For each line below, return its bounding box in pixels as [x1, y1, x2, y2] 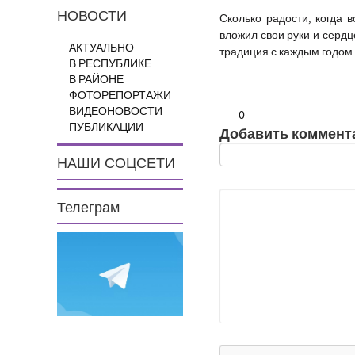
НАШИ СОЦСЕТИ [57, 156, 175, 171]
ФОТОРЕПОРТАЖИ [69, 89, 171, 103]
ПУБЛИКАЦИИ [69, 120, 143, 135]
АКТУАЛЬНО [69, 41, 134, 55]
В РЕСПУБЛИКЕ [69, 57, 151, 71]
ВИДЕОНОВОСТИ [69, 105, 162, 119]
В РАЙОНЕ [69, 73, 124, 87]
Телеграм [57, 200, 120, 216]
